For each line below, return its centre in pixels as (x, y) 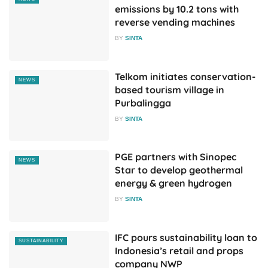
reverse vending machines (175, 22)
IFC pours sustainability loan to (186, 237)
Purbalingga (143, 103)
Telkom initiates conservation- (185, 76)
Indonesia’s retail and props (179, 250)
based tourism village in (170, 89)
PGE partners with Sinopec (176, 157)
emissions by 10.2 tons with (177, 9)
